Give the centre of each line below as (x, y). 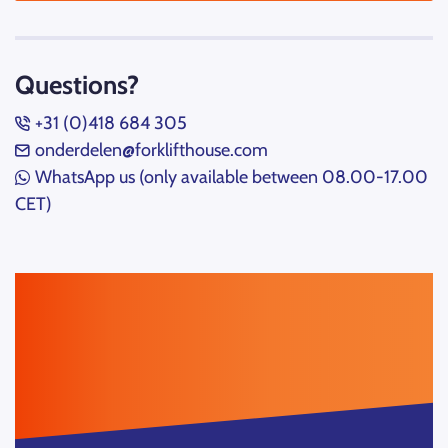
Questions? (77, 85)
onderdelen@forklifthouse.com (151, 150)
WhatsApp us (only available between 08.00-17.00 (231, 177)
